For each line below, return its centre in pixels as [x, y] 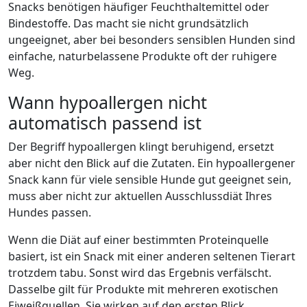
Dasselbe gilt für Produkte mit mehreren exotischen [143, 289]
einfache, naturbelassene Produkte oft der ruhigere [143, 56]
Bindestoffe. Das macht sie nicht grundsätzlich [128, 23]
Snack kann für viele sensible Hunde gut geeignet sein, [150, 180]
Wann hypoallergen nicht [108, 102]
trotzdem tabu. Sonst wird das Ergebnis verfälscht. [140, 273]
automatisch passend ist [105, 123]
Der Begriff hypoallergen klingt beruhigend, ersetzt [141, 147]
